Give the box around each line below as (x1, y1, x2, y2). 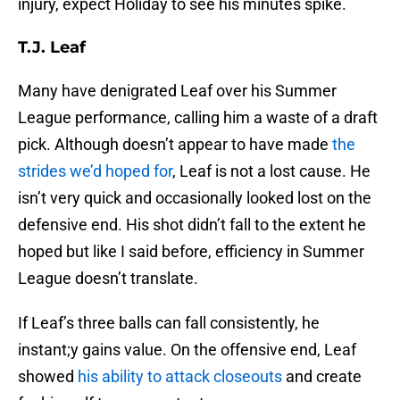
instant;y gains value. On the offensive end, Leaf (18, 340, 356, 360)
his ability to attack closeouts (78, 367, 282, 387)
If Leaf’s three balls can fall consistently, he (18, 313, 320, 333)
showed (18, 367, 78, 387)
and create (282, 367, 362, 387)
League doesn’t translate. (18, 269, 198, 288)
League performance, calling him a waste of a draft (18, 108, 378, 128)
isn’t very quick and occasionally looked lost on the (18, 188, 371, 208)
